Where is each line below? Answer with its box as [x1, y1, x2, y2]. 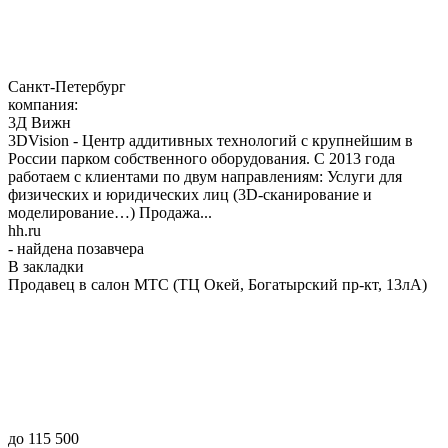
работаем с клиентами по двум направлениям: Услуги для [8, 167, 402, 185]
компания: [8, 95, 82, 113]
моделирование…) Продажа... [8, 203, 212, 221]
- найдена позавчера [8, 239, 144, 257]
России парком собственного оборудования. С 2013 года [8, 149, 395, 167]
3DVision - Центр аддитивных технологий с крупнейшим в [8, 131, 413, 149]
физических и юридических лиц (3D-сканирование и [8, 185, 372, 203]
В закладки [8, 257, 84, 275]
